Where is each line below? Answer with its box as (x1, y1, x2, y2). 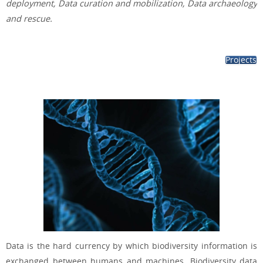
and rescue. (6, 12, 52, 24)
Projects (225, 54, 257, 66)
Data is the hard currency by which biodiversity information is (6, 240, 257, 252)
